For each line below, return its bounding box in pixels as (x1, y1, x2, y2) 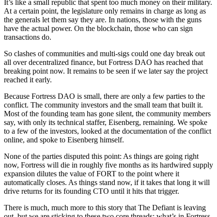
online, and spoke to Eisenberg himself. (4, 136, 124, 144)
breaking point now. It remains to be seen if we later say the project (4, 67, 208, 76)
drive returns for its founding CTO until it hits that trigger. (4, 187, 179, 196)
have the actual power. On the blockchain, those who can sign (4, 24, 193, 33)
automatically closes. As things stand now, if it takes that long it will (4, 178, 210, 187)
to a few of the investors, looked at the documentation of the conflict (4, 127, 211, 136)
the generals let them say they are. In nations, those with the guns (4, 15, 201, 24)
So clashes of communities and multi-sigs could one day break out (4, 49, 205, 58)
